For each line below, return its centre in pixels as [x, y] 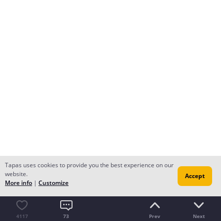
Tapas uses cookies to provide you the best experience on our [89, 165]
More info [18, 183]
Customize [54, 183]
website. [16, 174]
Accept [195, 176]
